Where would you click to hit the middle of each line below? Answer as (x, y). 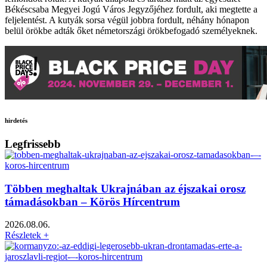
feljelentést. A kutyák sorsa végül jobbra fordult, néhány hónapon (127, 20)
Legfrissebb (33, 144)
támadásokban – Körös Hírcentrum (92, 201)
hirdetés (16, 121)
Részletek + (27, 235)
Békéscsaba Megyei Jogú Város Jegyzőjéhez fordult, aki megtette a (131, 10)
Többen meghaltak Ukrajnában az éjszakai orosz (125, 188)
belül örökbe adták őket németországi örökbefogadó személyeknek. (131, 31)
